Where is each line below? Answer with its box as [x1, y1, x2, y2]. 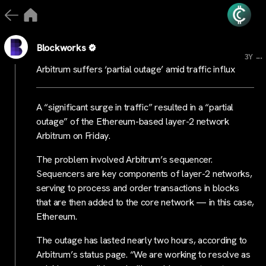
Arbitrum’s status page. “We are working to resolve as [36, 248, 251, 261]
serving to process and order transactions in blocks [36, 182, 239, 194]
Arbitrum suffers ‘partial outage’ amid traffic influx [36, 63, 235, 75]
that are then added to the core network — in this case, [36, 196, 255, 208]
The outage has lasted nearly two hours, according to [36, 234, 247, 246]
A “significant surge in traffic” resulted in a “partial [36, 101, 234, 113]
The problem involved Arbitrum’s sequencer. [36, 153, 213, 166]
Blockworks [37, 41, 86, 54]
